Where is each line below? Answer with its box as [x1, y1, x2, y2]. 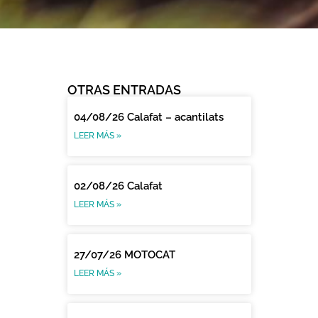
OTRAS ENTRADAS [67, 82, 182, 97]
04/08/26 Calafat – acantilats [74, 110, 224, 124]
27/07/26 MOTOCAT [74, 248, 176, 261]
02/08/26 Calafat [74, 179, 163, 192]
